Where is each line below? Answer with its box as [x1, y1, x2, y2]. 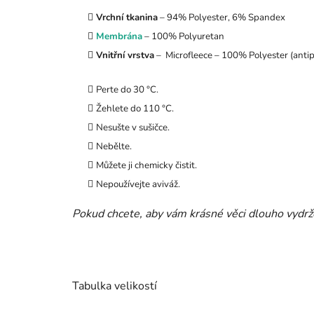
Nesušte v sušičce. [96, 121, 170, 134]
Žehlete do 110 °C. [96, 102, 174, 115]
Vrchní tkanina [96, 11, 158, 24]
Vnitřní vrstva [96, 48, 154, 62]
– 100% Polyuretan [142, 29, 224, 43]
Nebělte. [96, 139, 132, 153]
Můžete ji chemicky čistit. [96, 158, 197, 172]
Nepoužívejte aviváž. [96, 177, 180, 191]
